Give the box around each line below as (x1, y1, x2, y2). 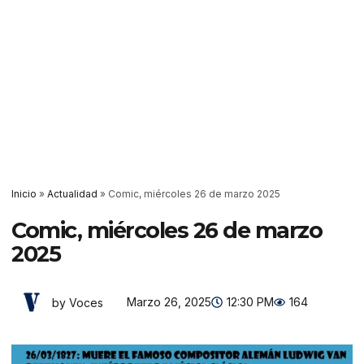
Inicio (11, 188, 37, 200)
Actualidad (47, 188, 97, 200)
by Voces (52, 295, 103, 310)
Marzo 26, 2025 (127, 295, 211, 309)
